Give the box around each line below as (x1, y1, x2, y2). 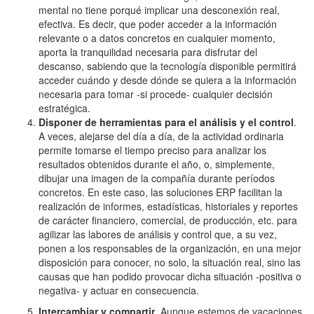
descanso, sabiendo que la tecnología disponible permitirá (39, 58, 296, 73)
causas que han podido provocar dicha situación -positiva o (39, 268, 301, 283)
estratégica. (39, 100, 90, 115)
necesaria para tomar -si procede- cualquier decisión (39, 86, 273, 101)
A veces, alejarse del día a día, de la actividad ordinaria (39, 128, 284, 143)
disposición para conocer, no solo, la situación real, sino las (39, 254, 301, 269)
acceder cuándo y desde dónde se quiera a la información (39, 72, 296, 87)
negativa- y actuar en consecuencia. (39, 282, 199, 297)
